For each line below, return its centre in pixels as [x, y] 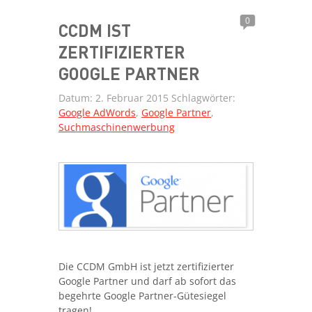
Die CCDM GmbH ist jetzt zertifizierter [146, 266]
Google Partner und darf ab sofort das [147, 281]
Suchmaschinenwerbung [117, 127]
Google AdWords [97, 113]
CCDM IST [95, 31]
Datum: [77, 98]
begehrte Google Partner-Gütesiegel [142, 295]
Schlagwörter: [202, 98]
